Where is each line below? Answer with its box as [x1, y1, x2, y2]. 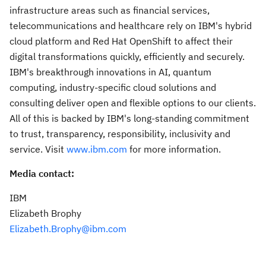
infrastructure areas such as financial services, [9, 4, 210, 16]
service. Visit [9, 143, 66, 155]
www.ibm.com [66, 143, 127, 155]
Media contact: [9, 167, 74, 179]
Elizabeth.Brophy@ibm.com [9, 223, 126, 235]
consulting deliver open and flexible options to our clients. [9, 97, 256, 109]
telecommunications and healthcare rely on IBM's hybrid [9, 20, 252, 31]
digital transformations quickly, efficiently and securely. [9, 50, 245, 62]
